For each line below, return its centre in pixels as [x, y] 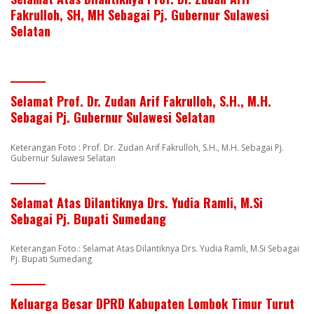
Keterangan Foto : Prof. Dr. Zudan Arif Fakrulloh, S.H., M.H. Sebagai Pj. [147, 147]
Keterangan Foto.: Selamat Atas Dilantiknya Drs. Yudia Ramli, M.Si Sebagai [155, 249]
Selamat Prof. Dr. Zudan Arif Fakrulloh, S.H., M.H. [141, 101]
